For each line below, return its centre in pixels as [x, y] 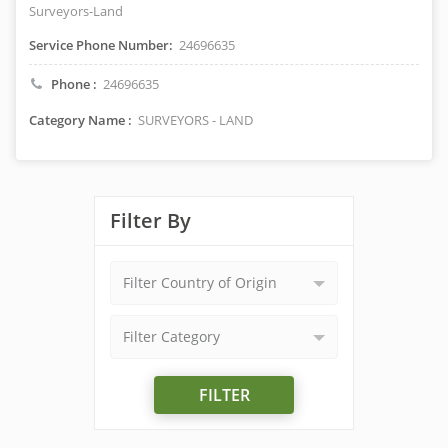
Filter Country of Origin [200, 282]
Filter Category [171, 336]
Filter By [150, 220]
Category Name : [80, 120]
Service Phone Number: [101, 45]
